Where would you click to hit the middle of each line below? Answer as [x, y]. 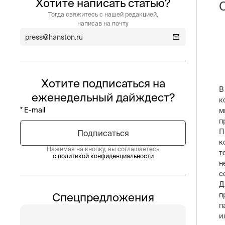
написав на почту [103, 23]
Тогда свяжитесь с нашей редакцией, [103, 14]
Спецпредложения [103, 197]
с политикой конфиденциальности [103, 156]
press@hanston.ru [54, 37]
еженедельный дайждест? [103, 97]
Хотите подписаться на [103, 83]
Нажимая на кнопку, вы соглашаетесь [103, 149]
